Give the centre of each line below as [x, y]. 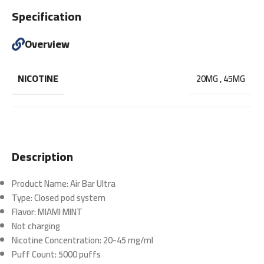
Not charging [36, 226]
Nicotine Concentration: [57, 240]
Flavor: [24, 212]
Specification [47, 16]
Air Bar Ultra [92, 184]
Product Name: [40, 184]
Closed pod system [69, 198]
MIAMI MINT [59, 212]
